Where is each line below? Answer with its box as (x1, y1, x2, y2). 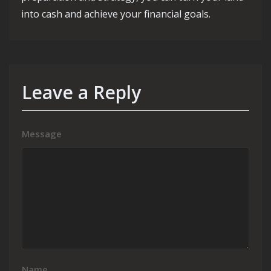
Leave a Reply (22, 80, 141, 105)
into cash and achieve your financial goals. (21, 7, 211, 21)
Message (22, 128, 62, 140)
